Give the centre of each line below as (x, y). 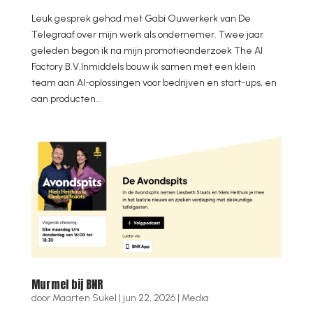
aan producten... (66, 99)
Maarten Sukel (84, 298)
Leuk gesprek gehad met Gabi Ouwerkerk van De (141, 19)
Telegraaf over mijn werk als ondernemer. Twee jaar (147, 35)
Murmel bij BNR (67, 284)
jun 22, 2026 (149, 298)
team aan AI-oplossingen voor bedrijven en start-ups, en (154, 83)
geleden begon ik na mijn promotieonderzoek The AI (147, 51)
